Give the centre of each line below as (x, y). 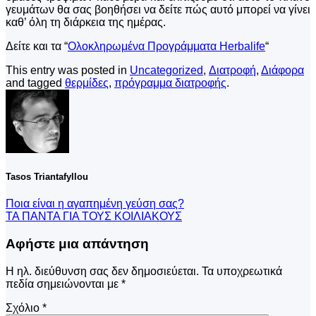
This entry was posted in (68, 70)
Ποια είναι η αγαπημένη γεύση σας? (95, 204)
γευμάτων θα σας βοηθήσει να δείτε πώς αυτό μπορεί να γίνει (158, 9)
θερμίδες (87, 83)
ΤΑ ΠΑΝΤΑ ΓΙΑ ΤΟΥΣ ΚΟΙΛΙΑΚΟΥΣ (94, 217)
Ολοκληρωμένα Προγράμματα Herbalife (166, 46)
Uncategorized (166, 70)
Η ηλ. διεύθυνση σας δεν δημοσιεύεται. (102, 271)
